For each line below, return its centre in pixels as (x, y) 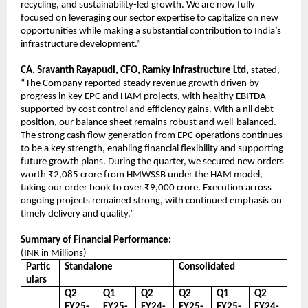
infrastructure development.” (81, 44)
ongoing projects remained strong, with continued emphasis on (151, 201)
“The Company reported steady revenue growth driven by (140, 83)
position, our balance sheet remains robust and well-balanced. (148, 122)
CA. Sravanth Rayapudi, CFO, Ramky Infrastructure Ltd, (136, 70)
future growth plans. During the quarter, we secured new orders (152, 162)
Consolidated (207, 267)
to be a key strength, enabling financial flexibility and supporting (152, 148)
